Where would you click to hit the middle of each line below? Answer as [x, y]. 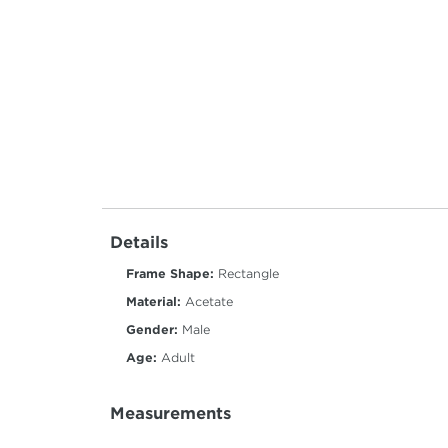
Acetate [207, 302]
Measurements [170, 414]
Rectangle [246, 274]
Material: [153, 302]
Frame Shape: [170, 274]
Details [139, 243]
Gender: [152, 330]
